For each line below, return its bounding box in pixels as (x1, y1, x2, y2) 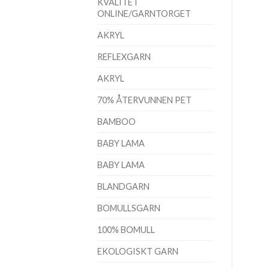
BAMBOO (97, 116, 136, 127)
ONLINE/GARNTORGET (97, 8, 191, 19)
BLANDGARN (97, 181, 150, 192)
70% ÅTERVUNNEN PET (97, 94, 192, 105)
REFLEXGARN (97, 51, 151, 62)
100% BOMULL (97, 224, 155, 235)
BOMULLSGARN (97, 202, 160, 213)
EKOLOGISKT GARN (97, 246, 178, 256)
